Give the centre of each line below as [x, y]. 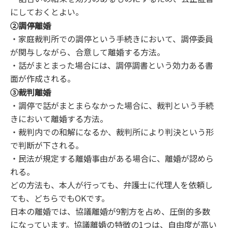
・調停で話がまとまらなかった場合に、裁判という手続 [112, 106]
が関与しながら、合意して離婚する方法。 [88, 52]
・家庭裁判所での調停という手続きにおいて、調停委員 [112, 39]
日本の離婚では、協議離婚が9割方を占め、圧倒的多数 [110, 211]
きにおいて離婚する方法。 [59, 119]
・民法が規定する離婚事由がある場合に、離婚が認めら [112, 159]
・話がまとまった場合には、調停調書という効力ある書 [112, 65]
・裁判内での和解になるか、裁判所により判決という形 [112, 132]
